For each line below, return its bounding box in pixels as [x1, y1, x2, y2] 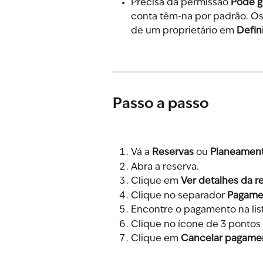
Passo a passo [113, 97, 209, 112]
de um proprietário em [131, 26, 237, 36]
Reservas [152, 148, 194, 158]
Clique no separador [131, 191, 227, 201]
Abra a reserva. [131, 162, 199, 172]
